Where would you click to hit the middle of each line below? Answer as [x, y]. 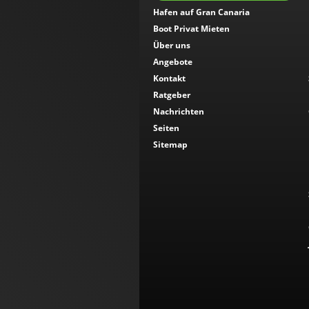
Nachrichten [179, 111]
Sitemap [170, 144]
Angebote [173, 62]
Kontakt [169, 78]
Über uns [172, 45]
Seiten [166, 128]
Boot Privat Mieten [191, 29]
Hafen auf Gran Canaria [201, 12]
